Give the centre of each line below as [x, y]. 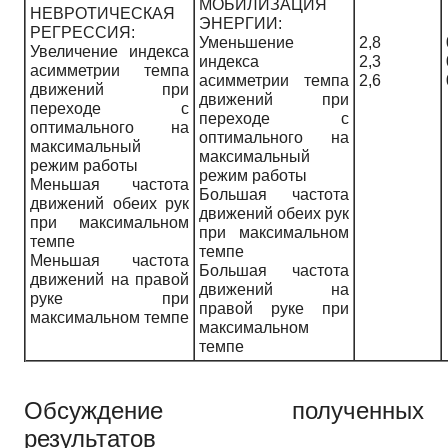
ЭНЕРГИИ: [240, 23]
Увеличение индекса [109, 51]
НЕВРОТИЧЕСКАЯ [102, 13]
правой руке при [274, 308]
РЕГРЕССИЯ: [82, 32]
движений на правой [109, 279]
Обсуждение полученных [224, 410]
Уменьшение [246, 42]
